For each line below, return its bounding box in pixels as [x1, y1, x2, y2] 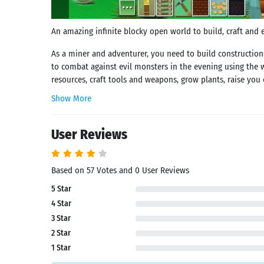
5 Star [51, 184, 71, 194]
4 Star [51, 199, 71, 209]
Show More [51, 93, 91, 104]
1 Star [51, 243, 71, 253]
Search [19, 245, 42, 256]
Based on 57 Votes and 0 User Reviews [51, 165, 189, 176]
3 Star [51, 213, 71, 223]
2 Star [51, 228, 71, 238]
